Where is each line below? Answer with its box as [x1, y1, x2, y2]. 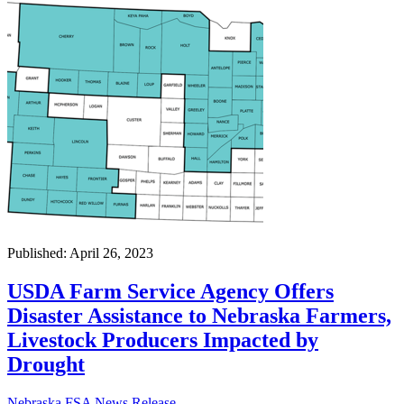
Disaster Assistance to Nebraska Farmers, [7, 303, 391, 327]
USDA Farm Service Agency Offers [7, 279, 334, 303]
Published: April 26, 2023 [7, 244, 153, 261]
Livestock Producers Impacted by [7, 327, 318, 352]
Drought [7, 352, 85, 376]
